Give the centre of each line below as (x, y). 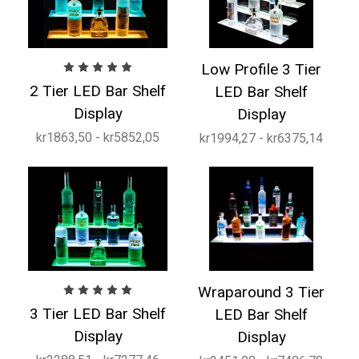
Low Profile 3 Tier (261, 69)
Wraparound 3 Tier (261, 292)
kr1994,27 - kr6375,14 (261, 138)
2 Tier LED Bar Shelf (98, 91)
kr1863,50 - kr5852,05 (98, 137)
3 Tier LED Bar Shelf (98, 314)
